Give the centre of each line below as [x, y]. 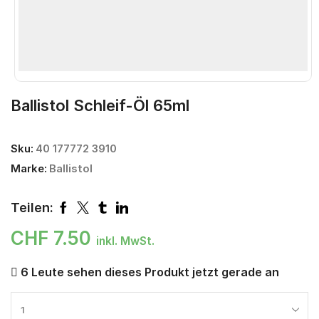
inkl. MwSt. [125, 241]
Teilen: [32, 208]
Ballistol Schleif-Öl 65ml [100, 106]
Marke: [29, 169]
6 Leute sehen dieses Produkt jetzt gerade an [148, 272]
